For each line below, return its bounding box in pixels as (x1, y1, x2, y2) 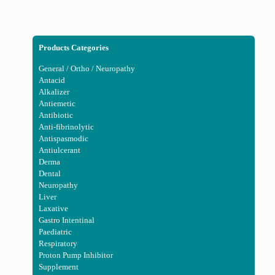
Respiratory (39, 239, 77, 248)
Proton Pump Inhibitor (39, 250, 113, 260)
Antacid (39, 76, 65, 85)
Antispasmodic (39, 134, 88, 143)
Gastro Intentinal (39, 215, 95, 225)
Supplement (39, 262, 79, 271)
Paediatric (39, 227, 72, 236)
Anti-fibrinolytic (39, 122, 94, 131)
